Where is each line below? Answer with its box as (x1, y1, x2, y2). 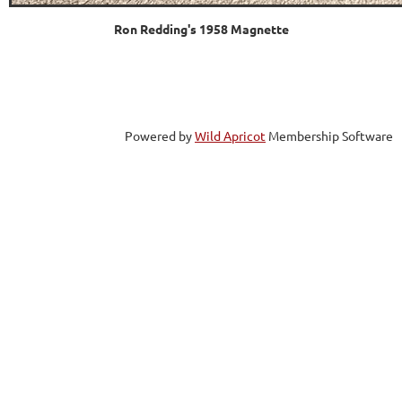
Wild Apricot (195, 127, 266, 144)
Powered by (125, 127, 195, 144)
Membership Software (266, 127, 393, 144)
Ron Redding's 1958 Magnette (113, 21, 289, 38)
